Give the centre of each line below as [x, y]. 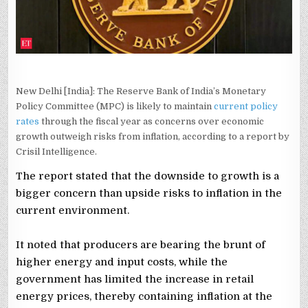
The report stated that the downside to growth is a [148, 176]
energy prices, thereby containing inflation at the [144, 296]
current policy [246, 106]
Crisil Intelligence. [57, 151]
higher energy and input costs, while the [122, 262]
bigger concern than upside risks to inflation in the [149, 193]
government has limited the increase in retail [135, 279]
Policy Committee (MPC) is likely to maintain [115, 106]
